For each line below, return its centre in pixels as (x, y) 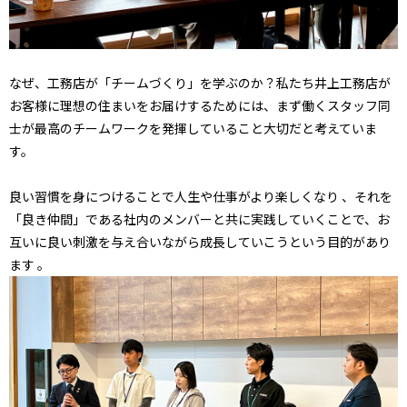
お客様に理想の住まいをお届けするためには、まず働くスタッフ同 (200, 105)
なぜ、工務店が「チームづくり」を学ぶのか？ (143, 83)
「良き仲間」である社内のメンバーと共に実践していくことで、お (199, 219)
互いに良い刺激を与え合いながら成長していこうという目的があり (200, 242)
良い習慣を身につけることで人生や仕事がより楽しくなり (175, 196)
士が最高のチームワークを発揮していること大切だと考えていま (193, 128)
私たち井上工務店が (333, 83)
